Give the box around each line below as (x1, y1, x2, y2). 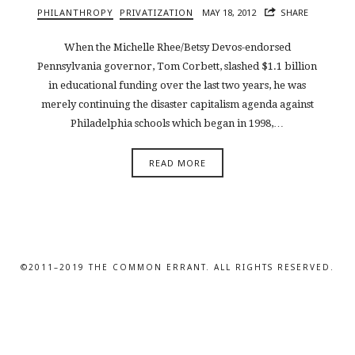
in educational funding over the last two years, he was (48, 78, 307, 91)
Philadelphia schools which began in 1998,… (71, 116, 284, 129)
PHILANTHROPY (37, 6, 114, 19)
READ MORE (148, 157, 206, 170)
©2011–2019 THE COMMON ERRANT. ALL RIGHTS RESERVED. (21, 261, 334, 273)
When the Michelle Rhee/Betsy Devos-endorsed (63, 40, 291, 53)
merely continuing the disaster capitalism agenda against (40, 97, 314, 110)
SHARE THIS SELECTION (8, 303, 123, 315)
